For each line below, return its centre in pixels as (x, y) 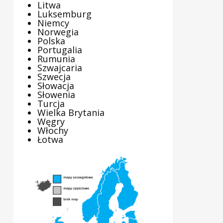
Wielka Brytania (71, 113)
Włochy (53, 131)
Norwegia (58, 32)
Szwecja (54, 77)
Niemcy (53, 23)
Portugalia (59, 50)
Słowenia (56, 95)
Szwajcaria (59, 68)
